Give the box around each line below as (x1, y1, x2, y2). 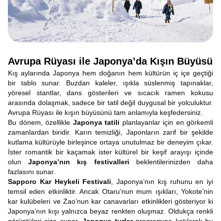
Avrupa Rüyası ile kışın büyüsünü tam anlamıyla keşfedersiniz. (8, 109, 203, 116)
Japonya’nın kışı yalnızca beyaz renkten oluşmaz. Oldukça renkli (8, 207, 213, 215)
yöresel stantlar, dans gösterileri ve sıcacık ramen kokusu (8, 89, 213, 97)
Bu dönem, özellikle (8, 118, 73, 126)
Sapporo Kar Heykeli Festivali (8, 178, 111, 185)
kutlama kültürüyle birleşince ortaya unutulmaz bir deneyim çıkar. (8, 138, 213, 146)
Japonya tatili (73, 118, 119, 126)
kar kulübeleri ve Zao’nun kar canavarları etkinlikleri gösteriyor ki (8, 197, 213, 205)
